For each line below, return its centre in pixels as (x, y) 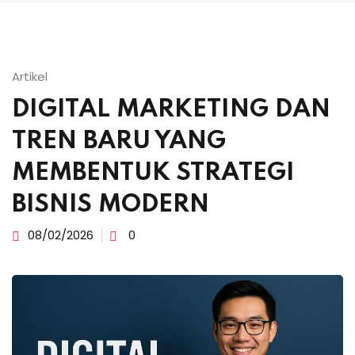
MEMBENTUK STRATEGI (153, 173)
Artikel (30, 76)
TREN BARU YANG (119, 141)
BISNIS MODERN (111, 205)
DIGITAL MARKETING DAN (171, 110)
